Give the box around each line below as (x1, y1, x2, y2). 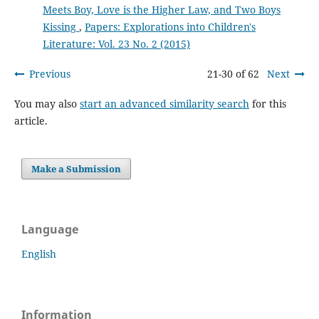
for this (249, 97, 286, 111)
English (21, 247, 56, 261)
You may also (14, 97, 80, 111)
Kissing (42, 20, 79, 34)
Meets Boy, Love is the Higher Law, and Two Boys (42, 3, 281, 17)
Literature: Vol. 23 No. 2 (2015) (42, 37, 190, 51)
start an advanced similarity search (79, 97, 249, 111)
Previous (28, 67, 70, 81)
